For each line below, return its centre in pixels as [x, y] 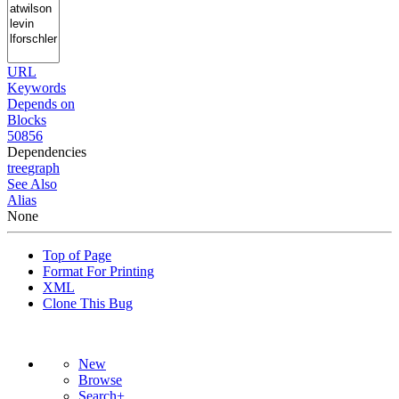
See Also [32, 183]
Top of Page [77, 255]
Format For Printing [98, 271]
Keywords [37, 87]
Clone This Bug [88, 303]
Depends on [41, 103]
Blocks [27, 119]
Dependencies [47, 151]
